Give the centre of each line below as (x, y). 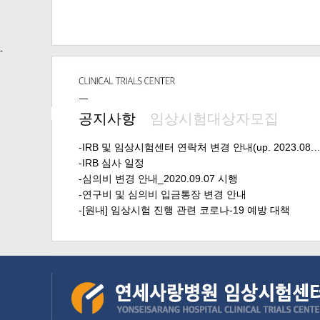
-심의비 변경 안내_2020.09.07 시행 (158, 179)
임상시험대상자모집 (214, 119)
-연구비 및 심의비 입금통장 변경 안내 (162, 194)
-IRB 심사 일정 (111, 163)
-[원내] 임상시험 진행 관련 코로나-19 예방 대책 (184, 210)
